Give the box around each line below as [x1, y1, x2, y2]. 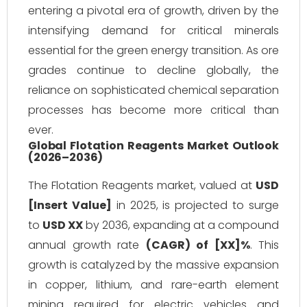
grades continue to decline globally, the [28, 62, 279, 78]
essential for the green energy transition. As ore [28, 42, 279, 58]
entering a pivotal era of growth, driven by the [28, 3, 279, 19]
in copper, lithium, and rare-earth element [28, 277, 279, 293]
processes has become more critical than [28, 102, 279, 118]
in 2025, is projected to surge [111, 197, 280, 213]
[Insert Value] [28, 197, 112, 213]
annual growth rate [28, 237, 146, 253]
